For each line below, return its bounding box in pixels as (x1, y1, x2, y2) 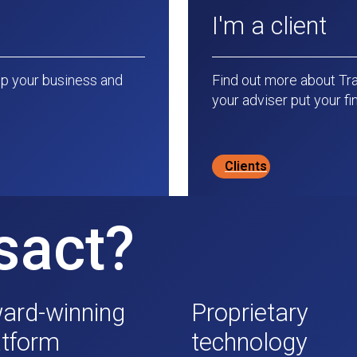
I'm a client (212, 11, 327, 41)
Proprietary (191, 298, 308, 328)
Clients (225, 159, 267, 174)
